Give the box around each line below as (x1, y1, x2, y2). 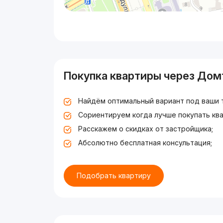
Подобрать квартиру (77, 171, 151, 180)
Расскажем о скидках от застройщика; (78, 124, 214, 133)
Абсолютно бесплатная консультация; (78, 138, 213, 147)
